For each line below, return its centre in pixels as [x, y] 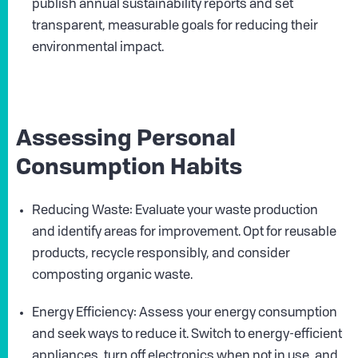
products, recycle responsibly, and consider [161, 255]
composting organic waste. [112, 276]
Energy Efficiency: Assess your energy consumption [185, 314]
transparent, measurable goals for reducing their [175, 27]
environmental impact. [98, 48]
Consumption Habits [129, 169]
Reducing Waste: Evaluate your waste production [175, 211]
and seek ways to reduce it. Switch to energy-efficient [187, 335]
